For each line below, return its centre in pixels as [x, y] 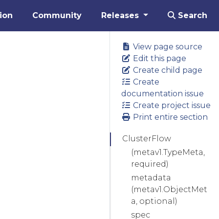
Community [57, 15]
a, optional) [154, 201]
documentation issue [163, 94]
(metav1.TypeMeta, [168, 152]
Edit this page [159, 58]
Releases [121, 15]
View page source [167, 47]
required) [150, 164]
